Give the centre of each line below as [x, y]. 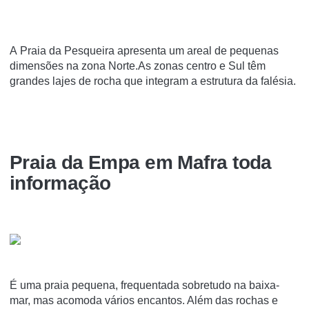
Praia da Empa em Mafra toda [141, 163]
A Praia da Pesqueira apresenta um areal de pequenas [144, 50]
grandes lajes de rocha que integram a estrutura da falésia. [153, 81]
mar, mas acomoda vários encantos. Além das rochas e [144, 301]
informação [60, 183]
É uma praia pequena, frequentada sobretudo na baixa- [144, 286]
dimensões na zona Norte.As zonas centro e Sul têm [138, 66]
